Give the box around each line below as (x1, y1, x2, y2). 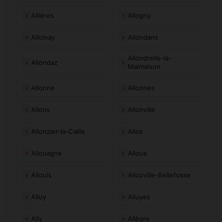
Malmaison (128, 62, 161, 70)
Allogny (128, 11, 151, 19)
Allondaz (31, 58, 57, 66)
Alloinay (31, 33, 55, 41)
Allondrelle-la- (128, 54, 171, 62)
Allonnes (128, 83, 155, 92)
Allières (31, 11, 54, 19)
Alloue (128, 149, 147, 157)
